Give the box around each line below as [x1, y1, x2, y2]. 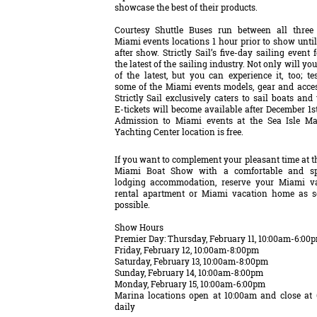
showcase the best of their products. [114, 1, 258, 13]
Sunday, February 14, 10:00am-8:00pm [114, 267, 263, 278]
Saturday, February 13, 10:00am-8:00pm [114, 255, 268, 267]
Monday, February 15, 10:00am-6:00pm [114, 278, 265, 289]
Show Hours [114, 221, 163, 233]
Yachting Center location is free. [114, 126, 248, 137]
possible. [114, 199, 150, 210]
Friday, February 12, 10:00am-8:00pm [114, 244, 259, 255]
